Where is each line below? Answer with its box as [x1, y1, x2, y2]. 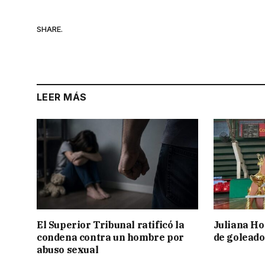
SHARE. [37, 24, 63, 34]
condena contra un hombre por [37, 231, 184, 244]
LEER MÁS [37, 91, 87, 103]
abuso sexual [37, 244, 99, 256]
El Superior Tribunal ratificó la [37, 219, 185, 231]
